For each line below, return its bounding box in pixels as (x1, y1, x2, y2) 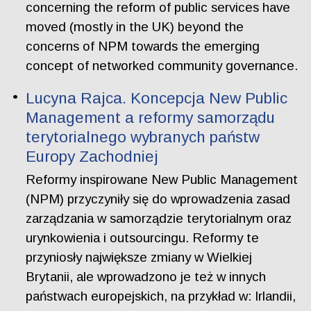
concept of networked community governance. (26, 58, 299, 73)
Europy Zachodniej (26, 147, 159, 165)
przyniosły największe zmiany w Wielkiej (26, 250, 253, 265)
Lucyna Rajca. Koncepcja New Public (26, 89, 288, 107)
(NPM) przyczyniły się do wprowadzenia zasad (26, 192, 291, 207)
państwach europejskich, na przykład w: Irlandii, (26, 289, 296, 304)
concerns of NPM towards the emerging (26, 39, 260, 53)
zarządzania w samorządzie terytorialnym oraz (26, 211, 292, 226)
